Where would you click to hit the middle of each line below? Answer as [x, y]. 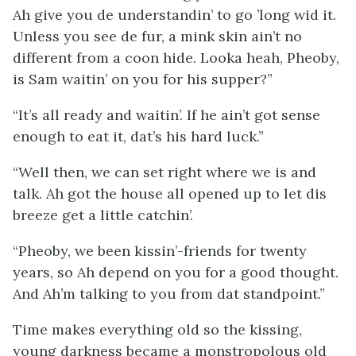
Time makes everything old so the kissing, [157, 329]
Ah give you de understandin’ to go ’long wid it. [174, 15]
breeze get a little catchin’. [103, 215]
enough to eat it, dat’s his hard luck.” [138, 136]
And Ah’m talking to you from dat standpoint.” [169, 294]
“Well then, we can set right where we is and [164, 172]
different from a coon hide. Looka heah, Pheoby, [176, 58]
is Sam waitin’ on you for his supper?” [143, 79]
